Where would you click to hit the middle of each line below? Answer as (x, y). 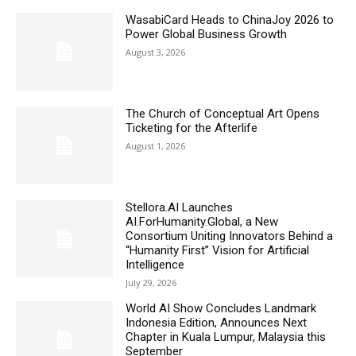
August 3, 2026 (156, 52)
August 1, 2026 (156, 145)
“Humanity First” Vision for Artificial (218, 250)
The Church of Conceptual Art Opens (223, 113)
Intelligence (155, 264)
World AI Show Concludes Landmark (221, 308)
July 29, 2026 (151, 282)
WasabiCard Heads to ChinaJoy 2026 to (230, 19)
